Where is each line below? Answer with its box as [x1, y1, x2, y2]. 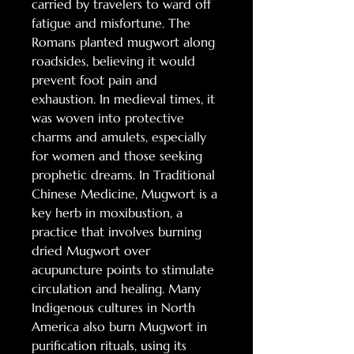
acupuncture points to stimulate [32, 262, 214, 277]
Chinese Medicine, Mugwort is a [32, 186, 217, 201]
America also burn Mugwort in [32, 318, 207, 334]
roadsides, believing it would [32, 53, 195, 69]
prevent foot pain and [32, 72, 157, 88]
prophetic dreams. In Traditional [32, 167, 215, 183]
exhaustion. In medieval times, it [32, 91, 215, 107]
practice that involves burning [32, 224, 201, 239]
